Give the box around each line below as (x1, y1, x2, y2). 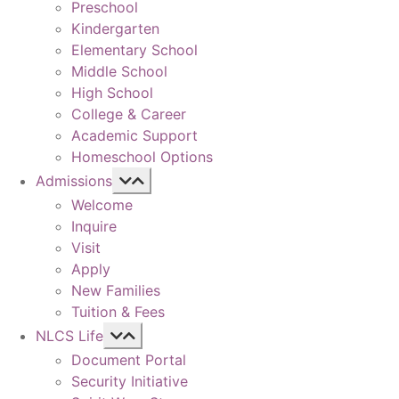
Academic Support (71, 126, 198, 144)
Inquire (71, 216, 117, 235)
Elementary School (71, 40, 198, 59)
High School (71, 83, 153, 102)
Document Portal (71, 350, 186, 369)
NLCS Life (36, 326, 103, 345)
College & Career (71, 104, 186, 123)
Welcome (71, 195, 133, 214)
